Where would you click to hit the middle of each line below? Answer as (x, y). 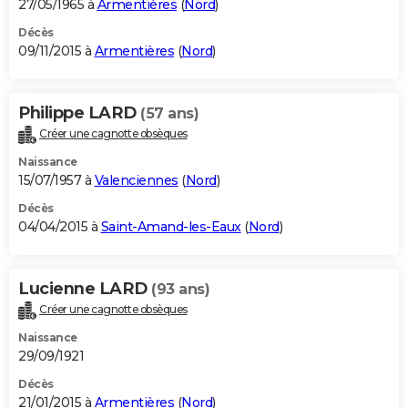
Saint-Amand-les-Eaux (171, 227)
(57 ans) (169, 114)
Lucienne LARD (85, 289)
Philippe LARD (79, 113)
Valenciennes (136, 181)
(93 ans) (180, 290)
